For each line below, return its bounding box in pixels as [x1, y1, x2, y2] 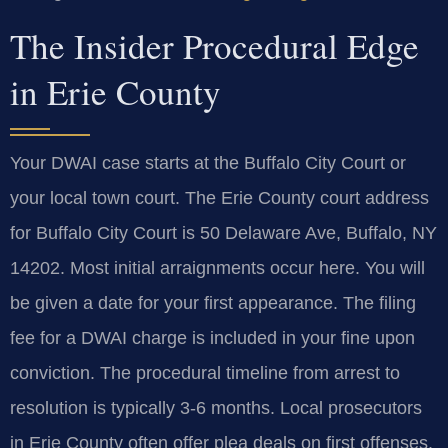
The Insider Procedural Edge [10, 22, 419, 70]
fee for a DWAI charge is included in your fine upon [10, 328, 415, 349]
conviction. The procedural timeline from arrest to [10, 363, 400, 384]
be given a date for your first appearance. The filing [10, 293, 416, 314]
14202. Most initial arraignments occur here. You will [10, 258, 425, 279]
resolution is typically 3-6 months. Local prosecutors [10, 398, 422, 419]
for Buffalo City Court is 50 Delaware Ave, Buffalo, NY [10, 223, 437, 244]
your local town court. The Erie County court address [10, 188, 429, 209]
